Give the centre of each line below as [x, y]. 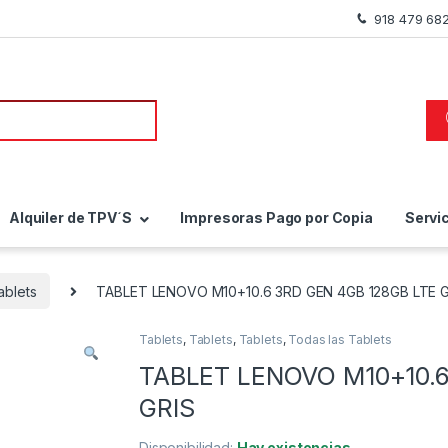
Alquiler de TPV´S [70, 218]
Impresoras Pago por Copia [276, 218]
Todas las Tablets [340, 340]
